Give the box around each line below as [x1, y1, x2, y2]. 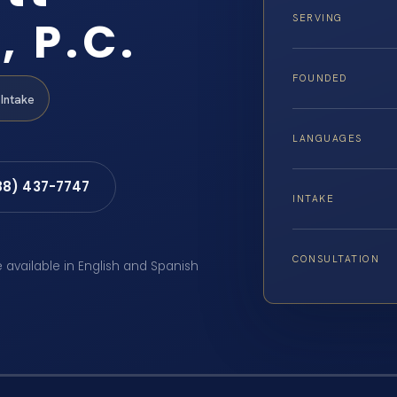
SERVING [292, 12, 343, 25]
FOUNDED [292, 72, 347, 85]
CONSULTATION [292, 253, 380, 266]
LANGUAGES [292, 132, 362, 145]
